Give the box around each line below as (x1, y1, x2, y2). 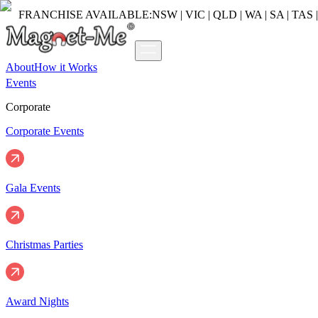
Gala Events (6, 182, 60, 194)
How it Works (34, 61, 97, 73)
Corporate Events (6, 125, 84, 137)
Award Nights (6, 295, 69, 307)
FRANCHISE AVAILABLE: (18, 9, 152, 21)
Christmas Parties (6, 238, 83, 251)
